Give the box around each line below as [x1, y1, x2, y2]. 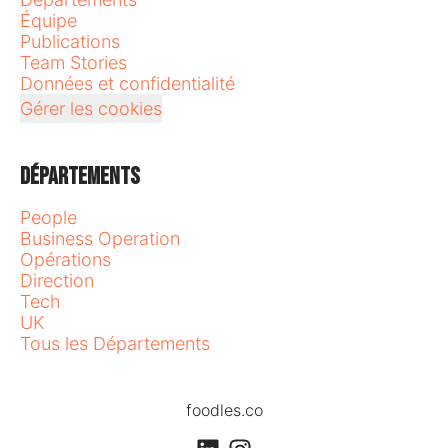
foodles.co [185, 400, 263, 420]
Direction [20, 270, 94, 291]
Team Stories [20, 52, 127, 73]
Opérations [20, 249, 111, 270]
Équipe [20, 10, 77, 31]
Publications [20, 31, 120, 52]
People [20, 207, 77, 228]
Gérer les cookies [20, 98, 162, 119]
